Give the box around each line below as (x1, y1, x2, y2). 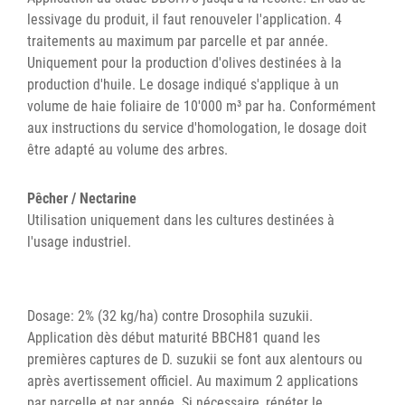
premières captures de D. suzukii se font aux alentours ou (27, 350, 363, 368)
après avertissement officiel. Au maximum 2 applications (27, 372, 358, 390)
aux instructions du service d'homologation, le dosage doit (27, 118, 367, 137)
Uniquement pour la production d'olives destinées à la (27, 53, 342, 71)
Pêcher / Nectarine (27, 189, 137, 207)
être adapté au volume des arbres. (27, 140, 228, 158)
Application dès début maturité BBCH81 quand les (27, 328, 320, 346)
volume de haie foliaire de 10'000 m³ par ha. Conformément (27, 97, 376, 115)
